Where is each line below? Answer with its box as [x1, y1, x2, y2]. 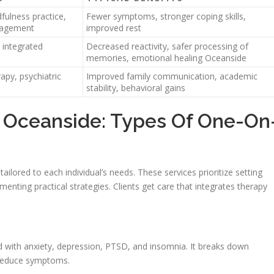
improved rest [86, 22, 141, 34]
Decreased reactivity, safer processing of [86, 40, 248, 53]
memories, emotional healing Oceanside [86, 52, 246, 64]
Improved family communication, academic [86, 70, 257, 83]
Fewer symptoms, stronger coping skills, [86, 10, 246, 23]
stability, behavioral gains [86, 82, 185, 94]
